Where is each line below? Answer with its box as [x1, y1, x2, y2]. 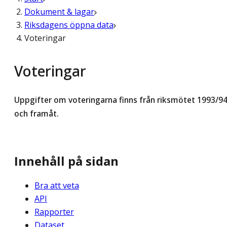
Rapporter [34, 206, 74, 218]
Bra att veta [34, 180, 79, 192]
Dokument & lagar [24, 6, 94, 17]
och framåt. [14, 108, 59, 120]
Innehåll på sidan [14, 153, 119, 170]
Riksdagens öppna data [24, 19, 113, 30]
